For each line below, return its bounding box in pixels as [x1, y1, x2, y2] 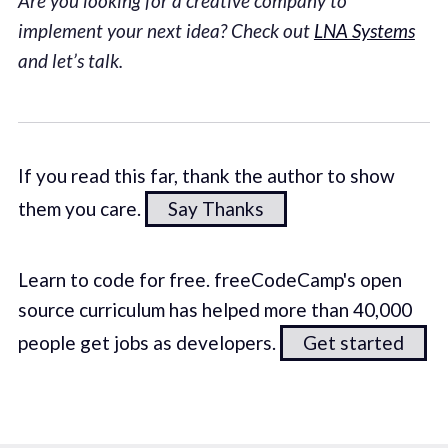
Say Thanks [167, 197, 264, 220]
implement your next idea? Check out [17, 18, 314, 42]
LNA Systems [313, 18, 415, 42]
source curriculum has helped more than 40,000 [17, 298, 412, 321]
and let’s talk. [17, 48, 123, 72]
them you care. [17, 197, 145, 220]
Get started [302, 331, 404, 354]
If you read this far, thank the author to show [17, 164, 395, 187]
